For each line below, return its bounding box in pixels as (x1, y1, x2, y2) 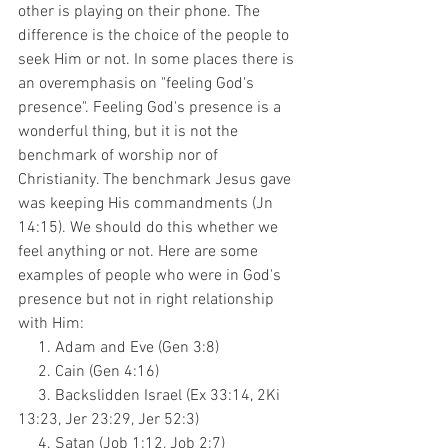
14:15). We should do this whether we (18, 218, 282, 238)
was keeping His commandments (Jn (18, 194, 277, 214)
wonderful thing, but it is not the (18, 122, 242, 142)
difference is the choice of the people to (18, 26, 293, 46)
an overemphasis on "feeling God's (18, 74, 258, 94)
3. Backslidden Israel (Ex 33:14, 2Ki (18, 386, 38, 406)
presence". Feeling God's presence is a (18, 98, 285, 118)
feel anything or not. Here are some (18, 242, 262, 262)
